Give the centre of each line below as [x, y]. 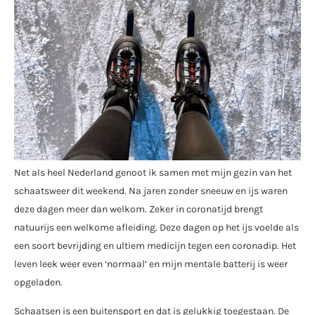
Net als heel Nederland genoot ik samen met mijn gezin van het [153, 173]
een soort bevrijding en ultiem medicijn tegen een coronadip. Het [155, 246]
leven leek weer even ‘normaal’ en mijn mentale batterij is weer [151, 264]
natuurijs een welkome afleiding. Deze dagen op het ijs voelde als [156, 228]
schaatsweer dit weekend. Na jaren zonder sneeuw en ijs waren [151, 191]
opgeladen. [38, 283]
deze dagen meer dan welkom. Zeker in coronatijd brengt [139, 210]
